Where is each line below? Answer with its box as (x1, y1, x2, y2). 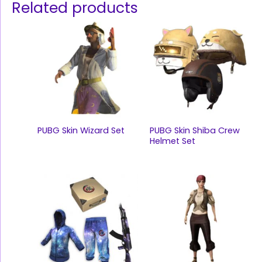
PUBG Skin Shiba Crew (149, 124, 240, 136)
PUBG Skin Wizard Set (37, 124, 125, 136)
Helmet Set (149, 135, 195, 147)
